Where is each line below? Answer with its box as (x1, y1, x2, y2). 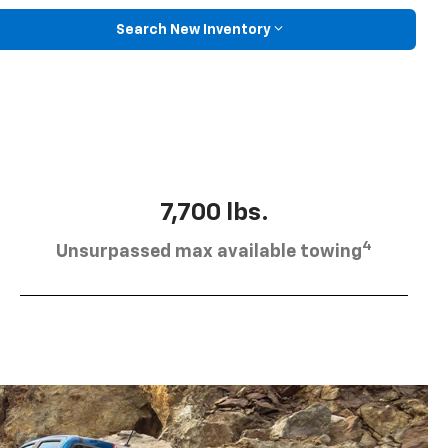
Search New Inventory (115, 22, 271, 37)
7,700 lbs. (159, 200, 269, 225)
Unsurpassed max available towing (56, 242, 362, 261)
